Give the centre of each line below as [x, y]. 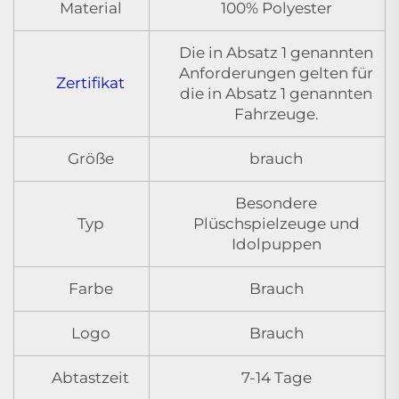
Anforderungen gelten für [276, 73]
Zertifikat [90, 83]
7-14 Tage [276, 378]
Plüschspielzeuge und [276, 224]
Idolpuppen [276, 244]
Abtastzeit [90, 378]
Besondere [276, 204]
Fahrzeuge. [276, 114]
